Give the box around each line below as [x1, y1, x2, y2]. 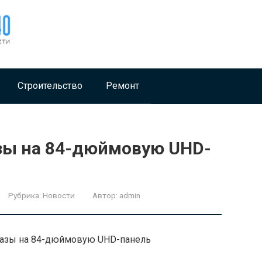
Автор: [92, 190, 118, 200]
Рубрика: [8, 190, 41, 200]
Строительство [18, 80, 82, 91]
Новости [43, 190, 75, 200]
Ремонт [106, 80, 139, 91]
